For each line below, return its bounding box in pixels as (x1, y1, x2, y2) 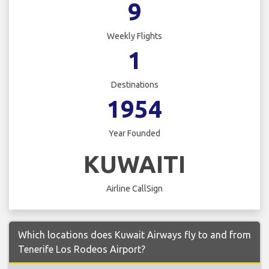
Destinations (110, 80, 159, 90)
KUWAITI (83, 150, 186, 178)
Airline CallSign (106, 183, 163, 193)
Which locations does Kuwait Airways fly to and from (18, 229, 251, 240)
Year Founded (109, 128, 160, 139)
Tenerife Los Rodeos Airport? (18, 243, 145, 255)
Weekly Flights (107, 31, 162, 41)
